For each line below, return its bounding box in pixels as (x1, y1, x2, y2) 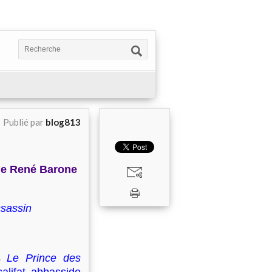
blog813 (46, 117, 81, 127)
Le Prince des (7, 252, 81, 264)
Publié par (3, 117, 46, 127)
